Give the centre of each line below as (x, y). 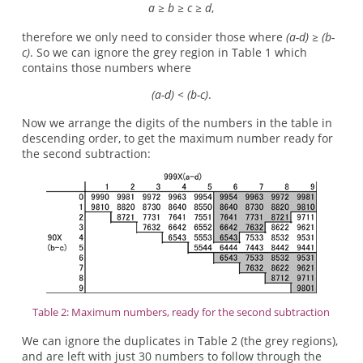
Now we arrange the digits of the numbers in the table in (177, 123)
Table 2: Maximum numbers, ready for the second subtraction (181, 312)
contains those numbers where (106, 67)
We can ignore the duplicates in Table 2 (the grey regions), (179, 340)
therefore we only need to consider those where (154, 36)
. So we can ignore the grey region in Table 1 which (168, 52)
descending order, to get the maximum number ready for (177, 139)
